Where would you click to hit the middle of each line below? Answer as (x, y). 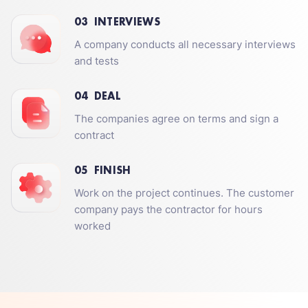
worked (92, 226)
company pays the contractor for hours (168, 209)
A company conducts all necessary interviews (185, 44)
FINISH (112, 170)
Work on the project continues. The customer (184, 193)
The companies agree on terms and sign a (176, 119)
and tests (97, 61)
